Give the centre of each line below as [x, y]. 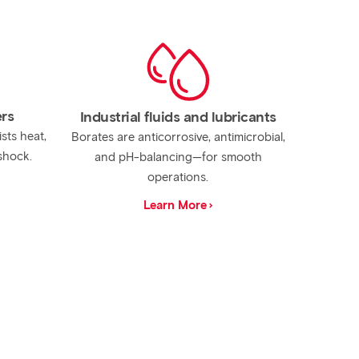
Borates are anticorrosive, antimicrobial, [178, 137]
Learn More [175, 205]
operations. [178, 177]
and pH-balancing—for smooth [178, 157]
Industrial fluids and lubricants [178, 117]
